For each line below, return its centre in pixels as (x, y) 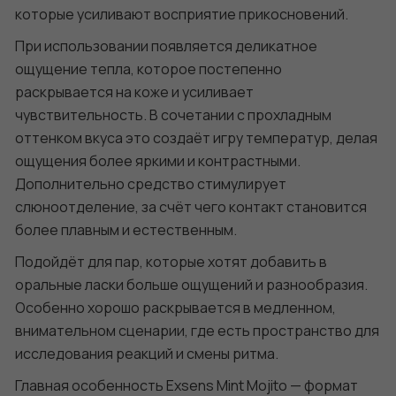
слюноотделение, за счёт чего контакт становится (191, 207)
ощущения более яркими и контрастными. (158, 161)
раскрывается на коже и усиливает (134, 92)
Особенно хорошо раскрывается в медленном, (175, 308)
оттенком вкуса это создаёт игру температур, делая (196, 138)
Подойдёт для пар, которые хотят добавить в (171, 262)
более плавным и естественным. (126, 230)
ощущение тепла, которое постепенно (148, 69)
